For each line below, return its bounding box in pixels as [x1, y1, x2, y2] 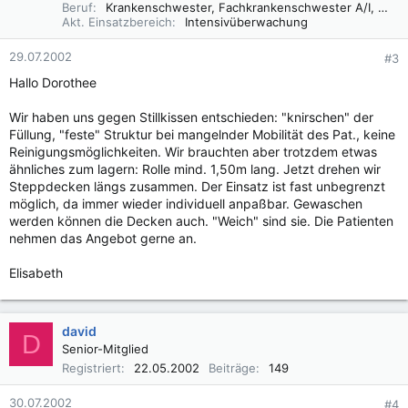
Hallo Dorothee [9, 75, 97, 90]
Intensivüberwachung [185, 15, 308, 29]
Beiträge [209, 361, 256, 375]
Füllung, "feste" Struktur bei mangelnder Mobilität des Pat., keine [9, 127, 395, 142]
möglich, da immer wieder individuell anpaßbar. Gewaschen [9, 196, 362, 211]
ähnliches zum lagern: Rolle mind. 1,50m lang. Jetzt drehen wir [9, 161, 381, 177]
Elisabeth [9, 265, 63, 280]
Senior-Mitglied [62, 342, 148, 356]
